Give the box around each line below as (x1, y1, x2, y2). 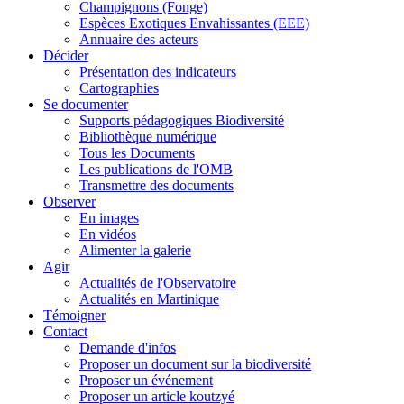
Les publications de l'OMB (79, 161, 233, 178)
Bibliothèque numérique (79, 129, 216, 145)
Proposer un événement (79, 372, 213, 389)
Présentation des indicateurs (79, 64, 236, 80)
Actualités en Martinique (79, 291, 219, 308)
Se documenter (43, 96, 128, 113)
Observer (43, 194, 96, 210)
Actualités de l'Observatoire (79, 275, 236, 291)
